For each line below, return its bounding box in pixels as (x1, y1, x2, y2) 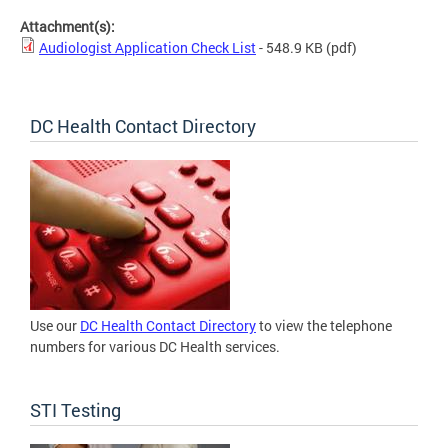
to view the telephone (256, 316, 392, 336)
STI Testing (30, 398, 121, 423)
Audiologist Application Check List (39, 38, 256, 58)
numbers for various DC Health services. (30, 337, 280, 357)
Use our (30, 316, 80, 336)
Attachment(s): (20, 17, 118, 37)
